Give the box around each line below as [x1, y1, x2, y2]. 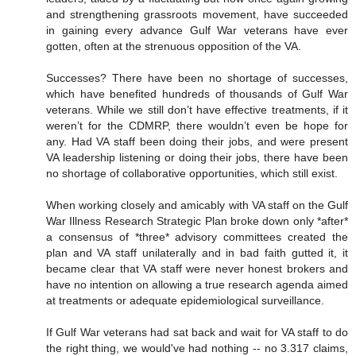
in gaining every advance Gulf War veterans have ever [46, 24, 348, 37]
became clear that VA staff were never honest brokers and [46, 262, 348, 276]
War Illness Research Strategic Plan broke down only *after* [46, 215, 348, 228]
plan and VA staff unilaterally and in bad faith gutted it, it [46, 246, 348, 260]
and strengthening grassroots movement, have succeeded [46, 8, 348, 21]
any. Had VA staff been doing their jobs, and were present [46, 135, 348, 149]
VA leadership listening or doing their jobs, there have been [46, 151, 348, 164]
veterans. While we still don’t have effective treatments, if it [46, 103, 348, 117]
